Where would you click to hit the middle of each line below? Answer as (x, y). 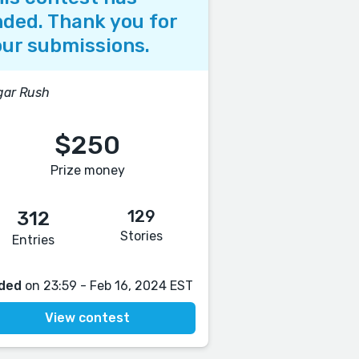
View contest (88, 318)
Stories (142, 236)
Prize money (87, 170)
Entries (34, 240)
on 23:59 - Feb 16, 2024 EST (108, 286)
